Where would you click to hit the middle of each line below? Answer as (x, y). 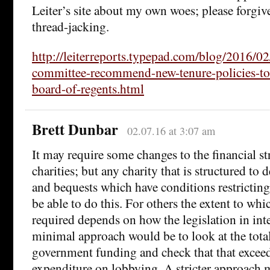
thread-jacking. (71, 27)
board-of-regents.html (88, 89)
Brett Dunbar (75, 130)
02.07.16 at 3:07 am (171, 131)
